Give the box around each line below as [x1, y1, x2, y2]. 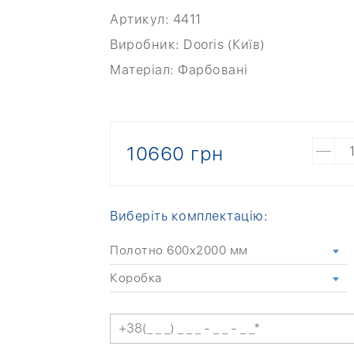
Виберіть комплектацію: [110, 208, 268, 224]
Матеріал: [110, 62, 175, 77]
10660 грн [126, 141, 224, 165]
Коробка [110, 270, 163, 285]
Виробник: [110, 37, 180, 52]
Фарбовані [174, 62, 248, 77]
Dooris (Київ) [179, 37, 265, 52]
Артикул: [110, 12, 169, 27]
